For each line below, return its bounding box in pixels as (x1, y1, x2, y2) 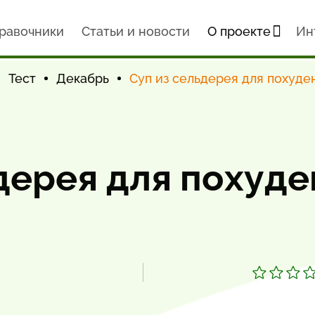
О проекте (207, 24, 271, 39)
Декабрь (56, 71, 109, 86)
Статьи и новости (81, 24, 190, 39)
